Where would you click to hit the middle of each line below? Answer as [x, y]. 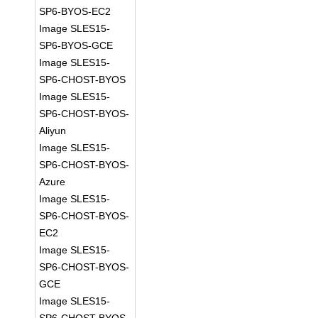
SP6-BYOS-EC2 [75, 11]
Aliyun [53, 131]
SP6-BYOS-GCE [76, 45]
